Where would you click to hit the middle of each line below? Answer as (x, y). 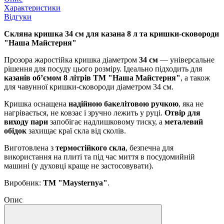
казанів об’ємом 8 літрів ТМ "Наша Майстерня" (92, 77)
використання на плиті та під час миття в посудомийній (99, 156)
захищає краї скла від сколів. (76, 130)
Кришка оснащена (36, 103)
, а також (195, 77)
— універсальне (186, 59)
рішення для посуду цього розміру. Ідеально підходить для (103, 68)
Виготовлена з (30, 147)
